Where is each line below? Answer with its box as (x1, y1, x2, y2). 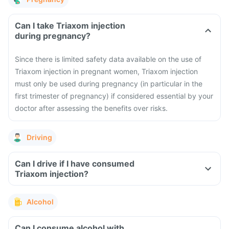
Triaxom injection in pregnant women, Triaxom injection (15, 67, 198, 76)
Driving (27, 133, 52, 142)
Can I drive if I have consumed (15, 158, 134, 169)
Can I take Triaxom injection (15, 20, 125, 31)
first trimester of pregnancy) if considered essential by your (15, 91, 213, 100)
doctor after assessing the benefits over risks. (15, 104, 168, 112)
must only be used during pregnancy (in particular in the (15, 79, 202, 88)
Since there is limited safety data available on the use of (15, 55, 201, 63)
